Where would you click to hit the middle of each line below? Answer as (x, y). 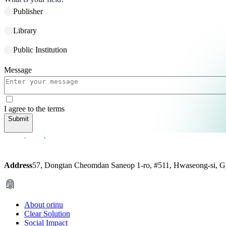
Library (25, 30)
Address (18, 165)
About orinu (44, 204)
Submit (18, 119)
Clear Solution (47, 213)
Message (18, 70)
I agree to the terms (34, 108)
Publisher (28, 11)
